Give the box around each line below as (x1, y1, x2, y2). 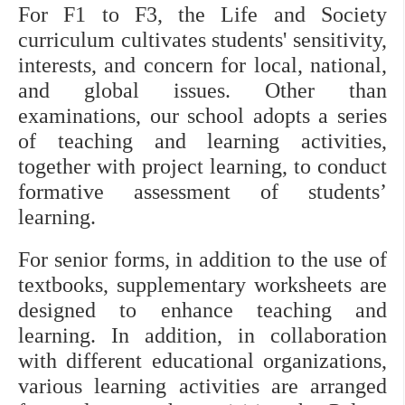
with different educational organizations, (18, 348, 387, 372)
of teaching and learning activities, (18, 129, 387, 154)
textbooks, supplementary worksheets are (18, 272, 387, 297)
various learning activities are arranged (18, 373, 387, 398)
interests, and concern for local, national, (18, 53, 387, 78)
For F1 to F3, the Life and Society (18, 3, 387, 27)
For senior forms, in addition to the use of (18, 247, 387, 271)
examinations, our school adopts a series (18, 104, 387, 128)
